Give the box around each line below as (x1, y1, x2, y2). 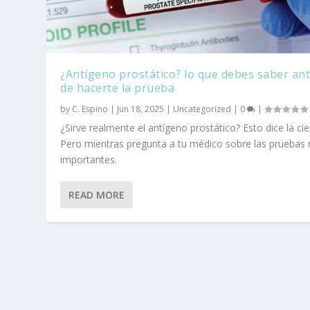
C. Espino (72, 103, 109, 116)
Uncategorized (173, 103, 232, 116)
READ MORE (69, 188, 125, 202)
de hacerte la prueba (60, 80, 175, 96)
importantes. (60, 153, 118, 167)
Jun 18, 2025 (117, 103, 165, 116)
